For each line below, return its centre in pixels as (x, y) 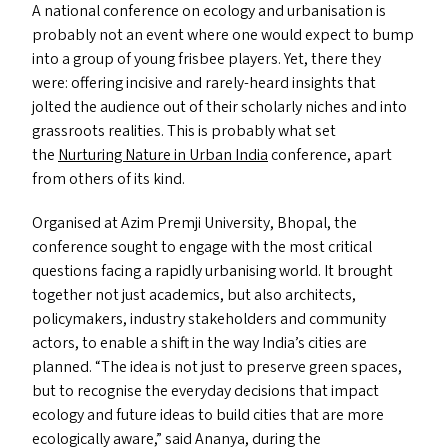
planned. (63, 367)
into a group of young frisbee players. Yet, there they (206, 59)
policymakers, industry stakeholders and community (209, 319)
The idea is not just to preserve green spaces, (251, 367)
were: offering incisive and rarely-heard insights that (204, 83)
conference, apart (330, 155)
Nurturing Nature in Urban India (163, 155)
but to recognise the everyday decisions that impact (205, 391)
